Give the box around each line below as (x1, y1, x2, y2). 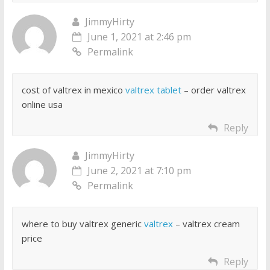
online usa (21, 98, 63, 111)
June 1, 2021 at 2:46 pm (87, 30, 191, 44)
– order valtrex (181, 84, 246, 96)
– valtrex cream (172, 218, 240, 230)
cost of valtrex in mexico (21, 84, 125, 96)
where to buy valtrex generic (21, 218, 144, 230)
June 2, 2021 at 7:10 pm (87, 164, 191, 178)
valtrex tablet (125, 84, 181, 96)
